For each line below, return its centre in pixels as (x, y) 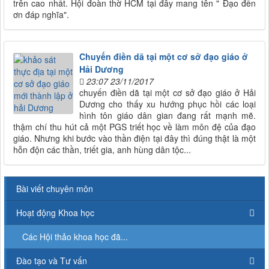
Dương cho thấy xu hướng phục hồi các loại (168, 104)
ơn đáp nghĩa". (41, 15)
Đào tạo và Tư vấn (52, 261)
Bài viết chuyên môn (55, 189)
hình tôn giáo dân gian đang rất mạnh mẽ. (168, 116)
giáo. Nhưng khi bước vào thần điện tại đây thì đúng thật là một (134, 138)
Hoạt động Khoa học (55, 213)
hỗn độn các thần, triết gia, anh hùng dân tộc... (102, 150)
